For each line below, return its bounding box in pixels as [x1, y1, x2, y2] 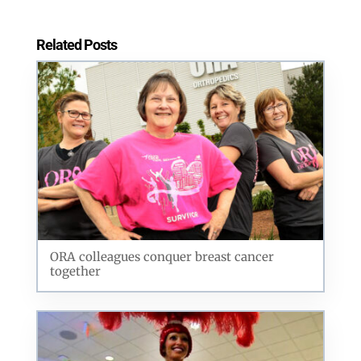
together [49, 263, 101, 280]
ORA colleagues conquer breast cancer [49, 249, 274, 265]
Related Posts [35, 35, 117, 53]
